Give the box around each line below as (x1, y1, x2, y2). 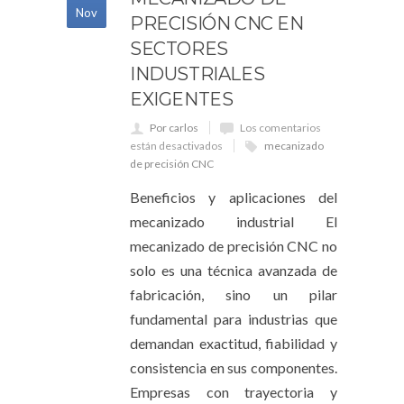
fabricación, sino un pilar (130, 286, 337, 303)
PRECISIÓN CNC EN (130, 13, 304, 34)
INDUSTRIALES (130, 63, 265, 85)
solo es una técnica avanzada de (130, 262, 337, 279)
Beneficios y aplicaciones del (130, 188, 337, 206)
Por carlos (150, 121, 198, 134)
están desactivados (130, 139, 223, 152)
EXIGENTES (130, 88, 234, 110)
